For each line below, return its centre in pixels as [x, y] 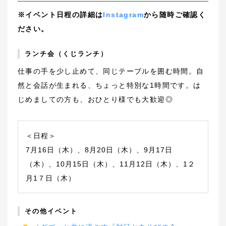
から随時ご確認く [175, 15]
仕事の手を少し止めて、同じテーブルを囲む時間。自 [111, 71]
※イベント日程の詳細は [61, 15]
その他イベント [51, 211]
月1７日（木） [51, 178]
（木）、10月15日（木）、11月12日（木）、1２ [110, 164]
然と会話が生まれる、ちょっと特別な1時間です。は [109, 85]
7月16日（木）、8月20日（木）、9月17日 [99, 150]
